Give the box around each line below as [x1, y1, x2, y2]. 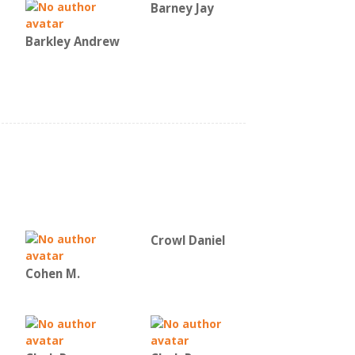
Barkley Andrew [25, 33, 120, 50]
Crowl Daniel [151, 232, 225, 249]
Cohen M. [25, 265, 80, 282]
